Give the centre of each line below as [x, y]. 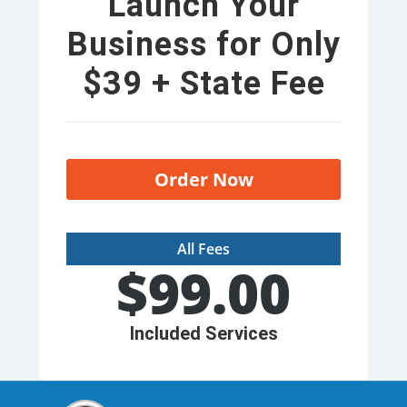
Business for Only [203, 45]
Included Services [203, 333]
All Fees [203, 248]
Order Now [203, 179]
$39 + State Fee [203, 84]
